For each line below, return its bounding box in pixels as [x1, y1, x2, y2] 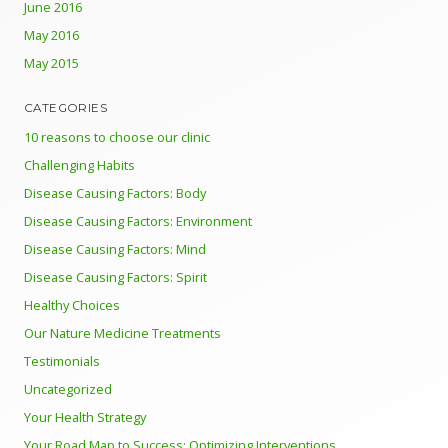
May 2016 [24, 26, 79, 44]
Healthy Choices [24, 296, 120, 314]
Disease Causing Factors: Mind [24, 240, 206, 258]
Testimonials [24, 352, 100, 370]
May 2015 [24, 54, 79, 72]
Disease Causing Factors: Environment [24, 212, 252, 230]
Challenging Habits [24, 156, 135, 174]
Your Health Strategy [24, 408, 146, 426]
